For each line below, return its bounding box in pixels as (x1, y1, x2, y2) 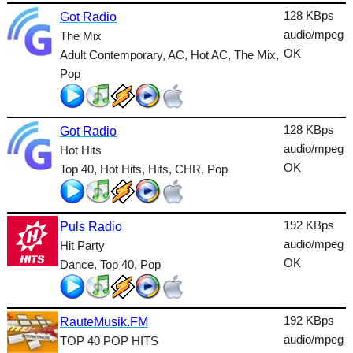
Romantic (9, 303, 63, 317)
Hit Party (59, 238, 105, 252)
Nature (9, 64, 47, 77)
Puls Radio (59, 219, 122, 233)
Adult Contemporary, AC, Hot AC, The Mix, (59, 47, 279, 61)
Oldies (9, 124, 46, 137)
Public (9, 184, 45, 197)
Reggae (9, 214, 52, 227)
